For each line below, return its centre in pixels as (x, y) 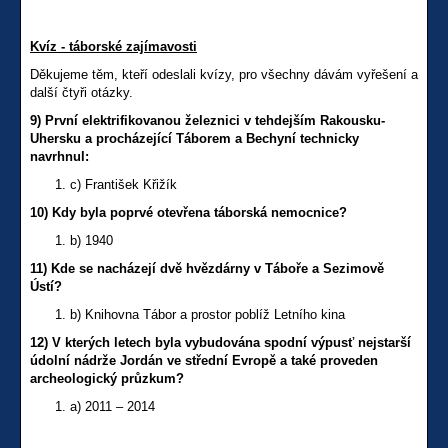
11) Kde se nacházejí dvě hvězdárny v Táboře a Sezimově (207, 269)
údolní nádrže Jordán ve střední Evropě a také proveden (204, 361)
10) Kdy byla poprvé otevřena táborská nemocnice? (188, 213)
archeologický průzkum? (107, 379)
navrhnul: (59, 157)
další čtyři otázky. (81, 93)
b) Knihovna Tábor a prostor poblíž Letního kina (207, 315)
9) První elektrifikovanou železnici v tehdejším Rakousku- (207, 121)
